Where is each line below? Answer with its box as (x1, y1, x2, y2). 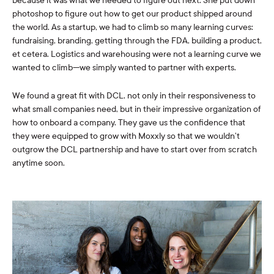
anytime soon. (12, 158, 65, 169)
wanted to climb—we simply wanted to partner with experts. (12, 62, 236, 73)
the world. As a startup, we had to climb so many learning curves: (12, 22, 253, 33)
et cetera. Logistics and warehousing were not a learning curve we (12, 49, 261, 60)
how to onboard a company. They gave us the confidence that (12, 117, 245, 128)
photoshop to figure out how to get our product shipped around (12, 9, 252, 20)
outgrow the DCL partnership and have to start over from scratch (12, 144, 257, 155)
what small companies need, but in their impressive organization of (12, 104, 261, 115)
